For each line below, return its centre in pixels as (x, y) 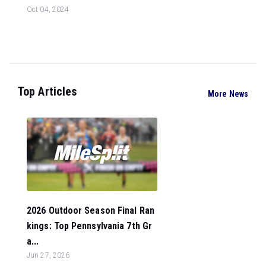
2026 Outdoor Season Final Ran (91, 210)
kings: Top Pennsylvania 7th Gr (90, 226)
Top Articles (47, 91)
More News (228, 94)
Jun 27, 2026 (48, 255)
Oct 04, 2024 (48, 9)
